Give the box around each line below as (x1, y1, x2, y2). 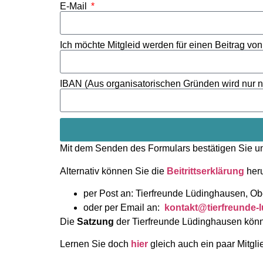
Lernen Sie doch (60, 239, 131, 249)
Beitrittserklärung (167, 166, 244, 176)
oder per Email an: (83, 202, 164, 213)
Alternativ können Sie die (60, 166, 167, 176)
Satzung (77, 216, 114, 227)
